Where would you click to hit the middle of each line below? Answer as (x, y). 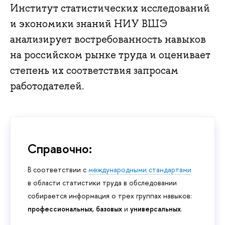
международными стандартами (140, 170)
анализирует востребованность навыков (108, 39)
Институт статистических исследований (110, 8)
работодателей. (47, 86)
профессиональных (60, 209)
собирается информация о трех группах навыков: (110, 196)
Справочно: (60, 148)
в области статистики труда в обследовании (102, 183)
